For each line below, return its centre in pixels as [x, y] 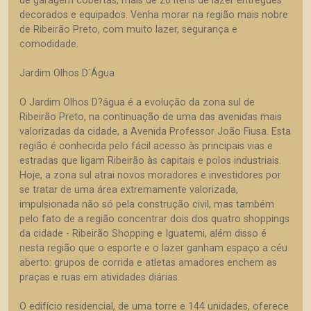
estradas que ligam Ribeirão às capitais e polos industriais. [150, 161]
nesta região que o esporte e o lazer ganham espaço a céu [153, 248]
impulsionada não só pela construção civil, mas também [147, 204]
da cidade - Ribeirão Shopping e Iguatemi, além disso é [143, 234]
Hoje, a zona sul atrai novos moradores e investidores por [150, 175]
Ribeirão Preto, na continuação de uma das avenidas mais [151, 117]
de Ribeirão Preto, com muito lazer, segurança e [128, 30]
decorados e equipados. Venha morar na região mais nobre [154, 15]
